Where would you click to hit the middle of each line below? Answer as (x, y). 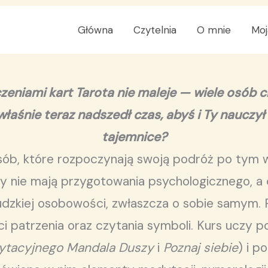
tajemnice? (134, 137)
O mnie (214, 30)
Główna (95, 30)
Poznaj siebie (201, 248)
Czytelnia (155, 30)
